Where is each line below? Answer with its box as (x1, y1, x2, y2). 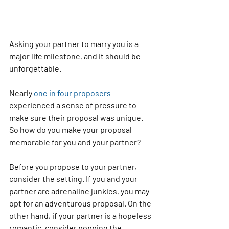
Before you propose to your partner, (9, 162, 138, 172)
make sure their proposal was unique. (9, 112, 145, 123)
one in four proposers (34, 88, 111, 98)
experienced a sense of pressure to (9, 100, 138, 110)
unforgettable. (9, 63, 61, 74)
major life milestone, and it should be (9, 51, 142, 61)
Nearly (9, 88, 34, 98)
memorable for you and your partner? (9, 137, 141, 147)
